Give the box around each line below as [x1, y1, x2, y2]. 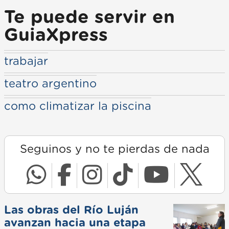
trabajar [4, 55, 48, 67]
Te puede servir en [4, 8, 175, 27]
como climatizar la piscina [4, 100, 151, 112]
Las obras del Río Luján [4, 204, 139, 216]
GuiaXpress [4, 26, 108, 44]
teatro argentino [4, 78, 97, 89]
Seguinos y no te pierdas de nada [19, 143, 210, 155]
